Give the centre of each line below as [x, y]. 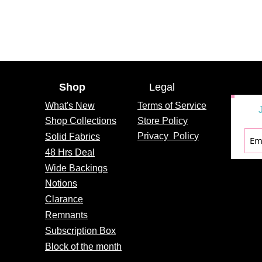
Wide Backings [76, 168]
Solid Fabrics [73, 136]
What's [59, 105]
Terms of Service [172, 105]
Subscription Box [80, 230]
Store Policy [163, 120]
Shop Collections [81, 120]
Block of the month [83, 246]
